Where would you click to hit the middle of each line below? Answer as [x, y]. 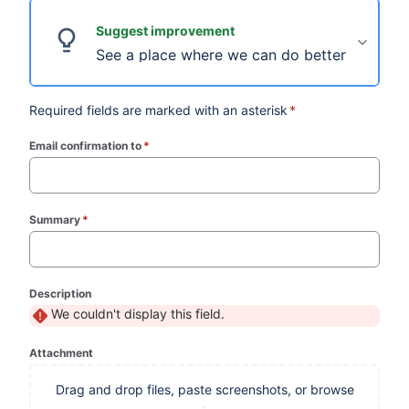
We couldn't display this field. [138, 314]
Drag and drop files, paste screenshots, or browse [204, 389]
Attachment [62, 353]
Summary [55, 220]
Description [61, 294]
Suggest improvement [166, 31]
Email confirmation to [86, 146]
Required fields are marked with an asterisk [159, 110]
